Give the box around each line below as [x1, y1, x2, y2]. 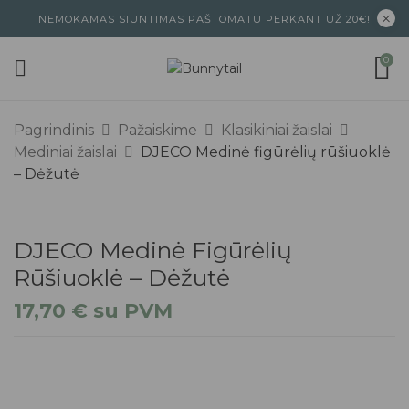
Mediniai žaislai [14, 143, 117, 161]
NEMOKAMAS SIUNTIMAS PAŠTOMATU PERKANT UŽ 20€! [38, 13, 371, 26]
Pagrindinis [14, 121, 94, 139]
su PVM [88, 299, 173, 323]
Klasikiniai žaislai [221, 121, 332, 139]
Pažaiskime [118, 121, 197, 139]
